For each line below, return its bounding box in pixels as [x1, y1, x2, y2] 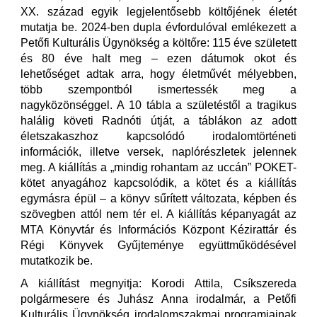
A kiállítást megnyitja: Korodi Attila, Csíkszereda [21, 277, 296, 289]
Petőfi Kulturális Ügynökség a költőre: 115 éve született [21, 37, 296, 49]
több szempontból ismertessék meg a [21, 83, 296, 96]
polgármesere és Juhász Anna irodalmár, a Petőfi [21, 293, 296, 305]
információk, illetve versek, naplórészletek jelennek [21, 146, 296, 158]
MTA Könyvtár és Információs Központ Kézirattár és [21, 224, 296, 236]
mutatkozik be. [21, 255, 93, 267]
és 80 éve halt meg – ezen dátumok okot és [21, 52, 296, 64]
